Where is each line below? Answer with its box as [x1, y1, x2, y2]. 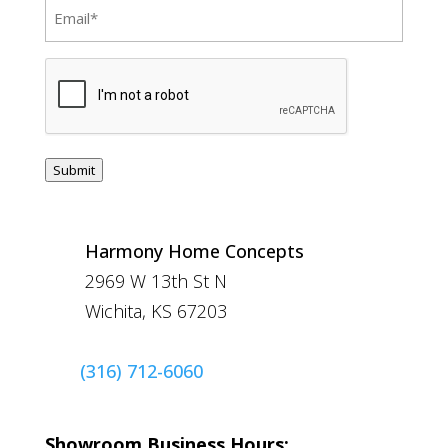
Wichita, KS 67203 [84, 299, 227, 324]
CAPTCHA [43, 61, 121, 84]
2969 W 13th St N [84, 269, 227, 294]
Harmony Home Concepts [84, 239, 304, 264]
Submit [52, 161, 95, 180]
